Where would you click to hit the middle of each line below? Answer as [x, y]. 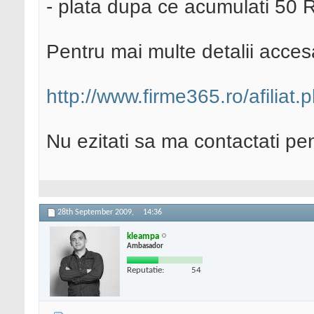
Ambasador [145, 246]
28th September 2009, [97, 213]
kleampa [143, 236]
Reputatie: [145, 270]
